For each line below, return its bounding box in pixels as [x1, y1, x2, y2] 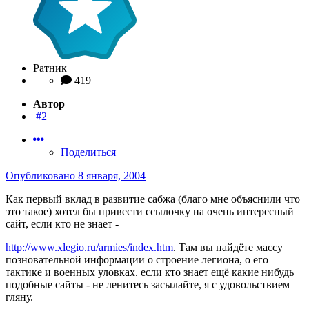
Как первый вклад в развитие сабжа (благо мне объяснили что [6, 193, 300, 205]
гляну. [6, 291, 33, 303]
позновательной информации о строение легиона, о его [6, 254, 268, 266]
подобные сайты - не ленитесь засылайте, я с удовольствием [6, 279, 290, 290]
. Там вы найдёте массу [173, 241, 283, 253]
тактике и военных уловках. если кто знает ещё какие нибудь [6, 266, 294, 278]
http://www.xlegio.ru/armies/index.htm [6, 241, 173, 253]
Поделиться [61, 146, 116, 158]
